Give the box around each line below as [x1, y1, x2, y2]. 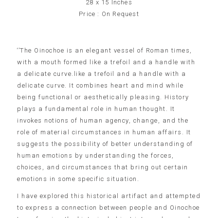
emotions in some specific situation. [17, 175, 139, 182]
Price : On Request [79, 10, 139, 18]
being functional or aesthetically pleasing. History [17, 93, 189, 101]
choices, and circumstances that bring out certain [17, 163, 188, 171]
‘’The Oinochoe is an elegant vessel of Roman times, [17, 46, 192, 54]
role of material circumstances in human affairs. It [17, 128, 191, 136]
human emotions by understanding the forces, [17, 151, 174, 159]
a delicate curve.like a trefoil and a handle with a [17, 70, 186, 77]
